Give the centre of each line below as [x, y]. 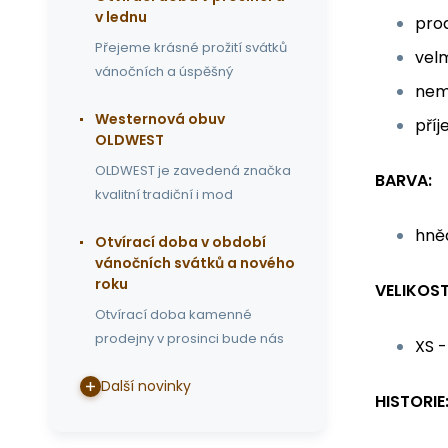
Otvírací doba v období [180, 242]
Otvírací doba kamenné [173, 314]
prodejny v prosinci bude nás [189, 338]
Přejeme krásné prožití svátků [191, 47]
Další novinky [146, 386]
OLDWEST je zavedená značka [193, 170]
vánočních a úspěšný [164, 71]
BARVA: [403, 180]
